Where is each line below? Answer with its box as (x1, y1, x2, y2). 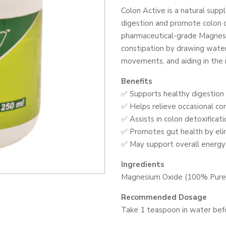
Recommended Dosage (121, 192, 207, 202)
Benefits (121, 76, 153, 86)
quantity (121, 23, 150, 34)
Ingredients (121, 159, 165, 169)
